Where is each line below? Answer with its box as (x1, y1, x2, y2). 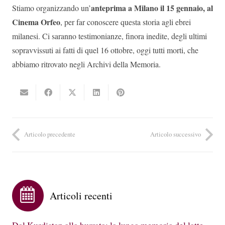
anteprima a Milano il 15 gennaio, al (91, 2, 213, 14)
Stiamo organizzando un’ (12, 3, 91, 14)
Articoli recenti (50, 188, 113, 202)
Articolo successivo (150, 130, 201, 139)
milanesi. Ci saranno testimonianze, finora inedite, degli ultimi (12, 31, 207, 42)
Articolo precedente (24, 130, 75, 139)
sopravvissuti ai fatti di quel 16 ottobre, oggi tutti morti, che (12, 45, 198, 56)
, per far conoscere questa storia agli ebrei (60, 17, 191, 28)
